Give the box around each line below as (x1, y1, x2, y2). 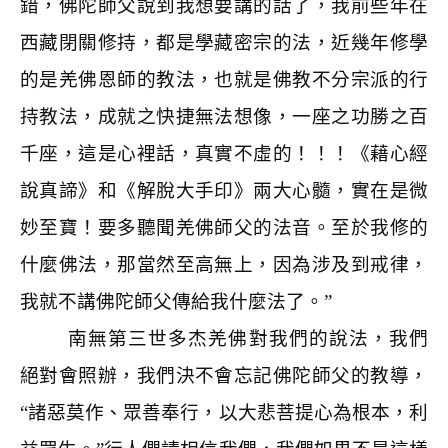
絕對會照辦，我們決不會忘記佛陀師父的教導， (20, 365, 428, 386)
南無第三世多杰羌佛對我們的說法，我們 (68, 328, 428, 349)
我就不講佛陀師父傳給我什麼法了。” (20, 291, 332, 312)
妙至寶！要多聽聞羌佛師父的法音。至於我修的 (20, 217, 428, 238)
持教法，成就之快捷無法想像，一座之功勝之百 (20, 106, 428, 127)
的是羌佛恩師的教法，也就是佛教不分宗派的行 (20, 69, 428, 90)
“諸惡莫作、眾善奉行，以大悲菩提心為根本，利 (20, 402, 428, 423)
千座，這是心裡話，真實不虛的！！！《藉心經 (20, 143, 428, 164)
